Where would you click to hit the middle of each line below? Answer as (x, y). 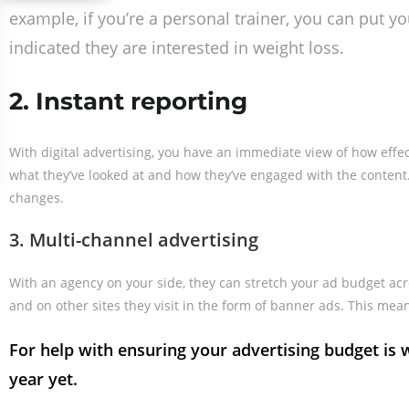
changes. (37, 198)
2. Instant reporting (128, 101)
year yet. (43, 379)
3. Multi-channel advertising (134, 240)
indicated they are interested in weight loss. (177, 47)
